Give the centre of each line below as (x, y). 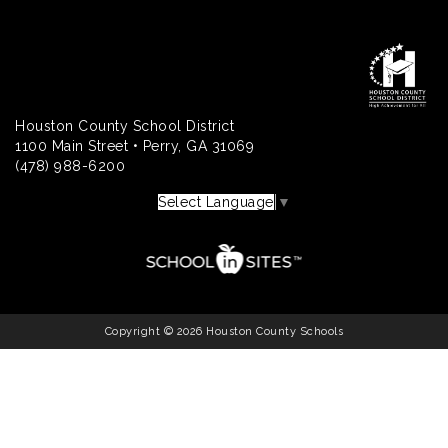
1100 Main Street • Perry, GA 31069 (134, 145)
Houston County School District (124, 125)
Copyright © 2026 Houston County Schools (224, 331)
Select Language (216, 201)
